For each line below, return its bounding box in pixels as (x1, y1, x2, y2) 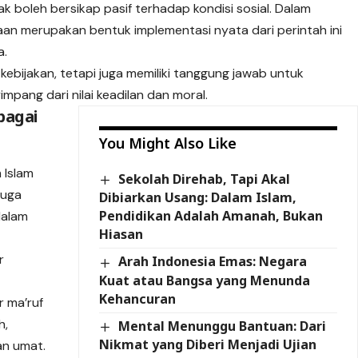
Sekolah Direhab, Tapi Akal (117, 170, 290, 189)
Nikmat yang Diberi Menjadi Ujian (99, 335, 317, 353)
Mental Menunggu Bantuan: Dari (117, 316, 326, 335)
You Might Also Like (99, 133, 237, 153)
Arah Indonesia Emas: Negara (117, 253, 307, 271)
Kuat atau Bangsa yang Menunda (99, 271, 311, 289)
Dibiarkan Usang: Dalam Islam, (99, 189, 297, 207)
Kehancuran (99, 289, 177, 308)
